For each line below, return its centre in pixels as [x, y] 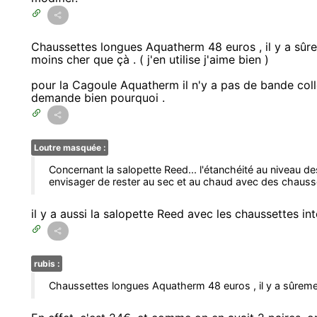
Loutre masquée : [70, 148]
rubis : [47, 264]
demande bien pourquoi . [98, 98]
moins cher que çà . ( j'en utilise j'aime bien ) [150, 60]
